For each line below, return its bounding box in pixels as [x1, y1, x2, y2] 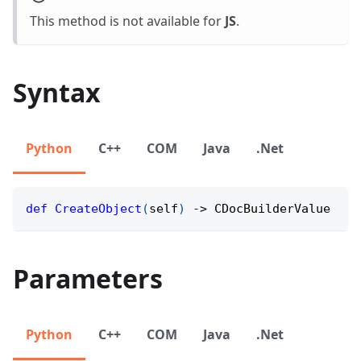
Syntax [13, 74, 101, 110]
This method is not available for [30, 11, 225, 30]
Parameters [13, 260, 163, 296]
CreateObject [55, 201, 142, 216]
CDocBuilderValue [207, 201, 330, 216]
